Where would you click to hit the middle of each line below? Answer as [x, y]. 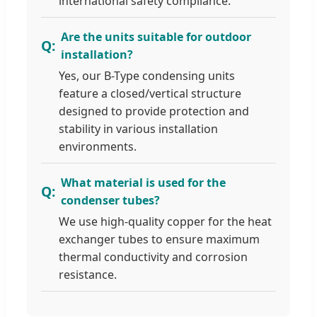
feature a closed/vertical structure [150, 93]
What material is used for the [143, 182]
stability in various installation [138, 128]
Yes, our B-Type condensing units [147, 75]
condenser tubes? [110, 200]
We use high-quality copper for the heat [165, 221]
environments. [98, 146]
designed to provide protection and [154, 111]
